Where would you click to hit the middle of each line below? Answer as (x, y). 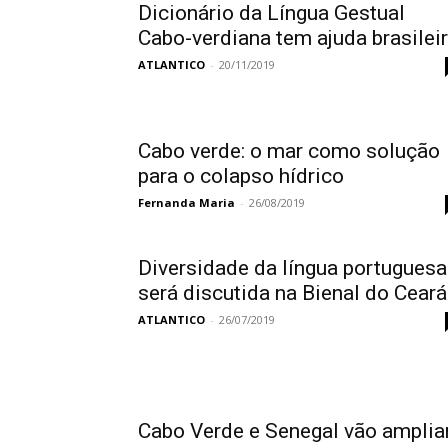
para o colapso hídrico (241, 176)
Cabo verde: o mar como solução (289, 151)
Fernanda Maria (186, 202)
